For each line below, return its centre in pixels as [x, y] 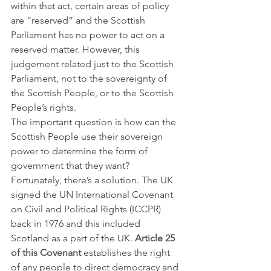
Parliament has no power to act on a [89, 34]
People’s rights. [45, 107]
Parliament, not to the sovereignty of [90, 78]
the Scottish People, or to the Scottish [93, 93]
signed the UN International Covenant [93, 194]
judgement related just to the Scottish [93, 64]
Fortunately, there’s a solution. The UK [93, 180]
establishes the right [127, 252]
